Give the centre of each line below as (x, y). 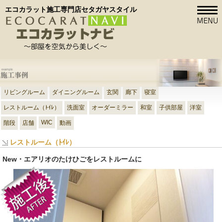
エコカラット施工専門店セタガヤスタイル (71, 9)
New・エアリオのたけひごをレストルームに (72, 159)
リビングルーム (24, 92)
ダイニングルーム (76, 92)
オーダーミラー (112, 108)
